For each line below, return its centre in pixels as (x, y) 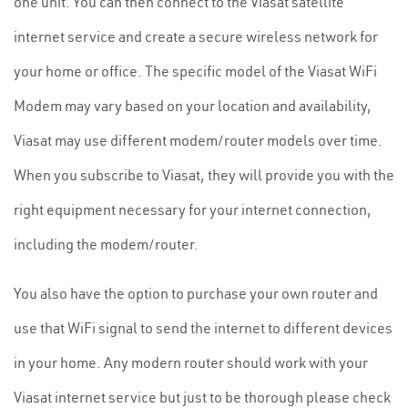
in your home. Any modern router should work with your (191, 362)
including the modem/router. (106, 244)
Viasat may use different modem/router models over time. (198, 140)
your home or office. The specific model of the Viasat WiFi (195, 71)
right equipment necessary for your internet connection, (193, 209)
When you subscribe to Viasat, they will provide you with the (204, 175)
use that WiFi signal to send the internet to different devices (203, 328)
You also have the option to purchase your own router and (196, 293)
